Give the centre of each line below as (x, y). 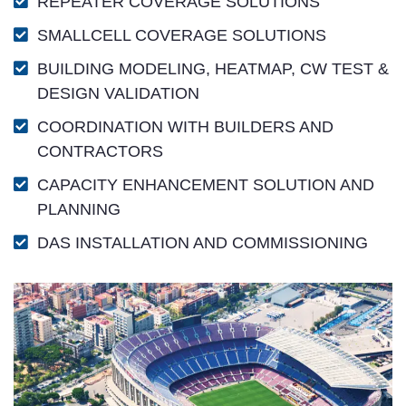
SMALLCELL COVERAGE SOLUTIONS (182, 35)
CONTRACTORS (100, 151)
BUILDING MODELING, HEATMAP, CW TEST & (213, 69)
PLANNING (79, 209)
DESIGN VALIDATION (118, 93)
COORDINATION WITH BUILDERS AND (185, 127)
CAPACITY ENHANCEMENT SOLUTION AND (206, 185)
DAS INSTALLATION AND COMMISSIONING (203, 243)
